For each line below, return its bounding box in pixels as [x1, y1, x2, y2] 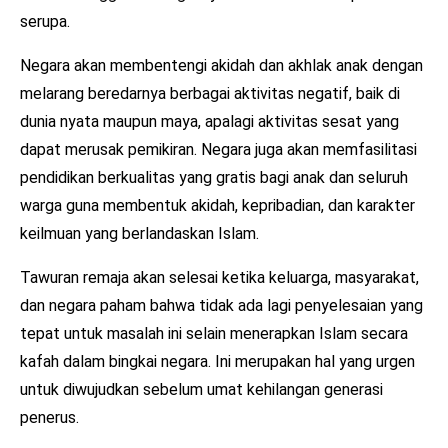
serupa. [20, 11, 70, 31]
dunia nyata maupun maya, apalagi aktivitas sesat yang [20, 111, 399, 131]
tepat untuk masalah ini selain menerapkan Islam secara [20, 323, 408, 343]
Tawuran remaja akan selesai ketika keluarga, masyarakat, [20, 267, 419, 287]
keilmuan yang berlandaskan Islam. [20, 223, 259, 243]
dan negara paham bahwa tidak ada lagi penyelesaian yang [20, 295, 423, 315]
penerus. [20, 407, 79, 427]
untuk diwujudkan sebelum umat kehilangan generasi [20, 379, 383, 399]
